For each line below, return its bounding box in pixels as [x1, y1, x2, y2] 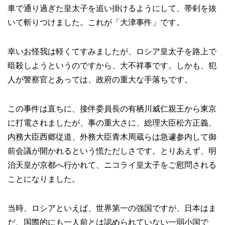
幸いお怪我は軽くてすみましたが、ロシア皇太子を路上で [8, 47, 216, 56]
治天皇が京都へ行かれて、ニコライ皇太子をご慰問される [8, 161, 216, 169]
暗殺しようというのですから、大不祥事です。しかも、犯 [8, 61, 216, 70]
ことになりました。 [8, 175, 80, 183]
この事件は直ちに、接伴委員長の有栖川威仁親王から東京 [8, 104, 216, 113]
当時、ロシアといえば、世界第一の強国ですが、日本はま [8, 204, 216, 212]
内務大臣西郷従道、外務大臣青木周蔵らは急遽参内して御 [8, 133, 216, 141]
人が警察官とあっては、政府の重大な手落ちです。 [8, 75, 192, 84]
